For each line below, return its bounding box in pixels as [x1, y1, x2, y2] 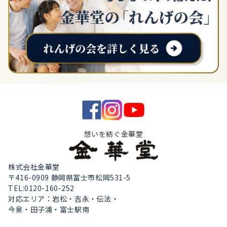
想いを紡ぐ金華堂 [84, 128, 143, 139]
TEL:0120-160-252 [8, 182, 74, 193]
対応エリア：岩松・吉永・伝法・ [8, 193, 119, 204]
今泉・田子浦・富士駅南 [8, 204, 90, 214]
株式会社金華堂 [8, 161, 60, 172]
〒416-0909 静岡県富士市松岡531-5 [8, 172, 131, 182]
